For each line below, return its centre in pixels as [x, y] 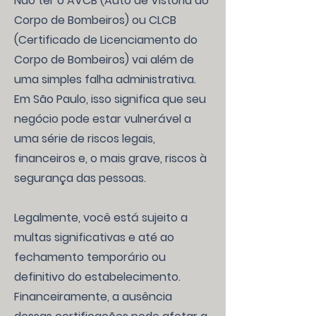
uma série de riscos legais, [85, 139]
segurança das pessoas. [80, 178]
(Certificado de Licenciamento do [106, 40]
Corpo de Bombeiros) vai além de [104, 60]
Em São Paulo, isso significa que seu [110, 99]
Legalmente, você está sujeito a [101, 218]
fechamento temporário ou [90, 257]
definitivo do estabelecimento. [97, 277]
